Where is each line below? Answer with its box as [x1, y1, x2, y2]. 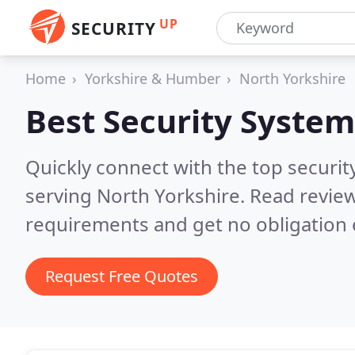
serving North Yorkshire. [25, 182, 250, 208]
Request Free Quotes [45, 265, 198, 287]
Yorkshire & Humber [85, 69, 220, 88]
